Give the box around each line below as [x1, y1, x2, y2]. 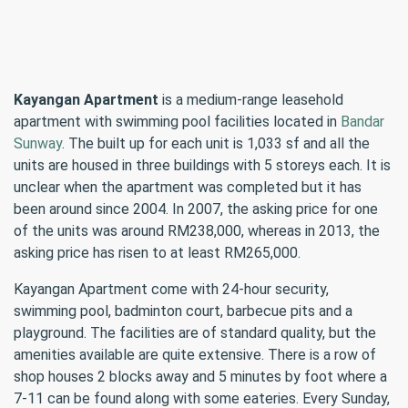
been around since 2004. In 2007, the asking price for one [14, 200, 378, 218]
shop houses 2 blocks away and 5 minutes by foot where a [14, 368, 387, 385]
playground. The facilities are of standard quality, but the [14, 324, 376, 342]
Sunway [14, 135, 62, 152]
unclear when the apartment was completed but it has [14, 178, 362, 196]
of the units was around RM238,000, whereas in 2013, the [14, 222, 380, 240]
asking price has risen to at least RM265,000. [14, 244, 301, 261]
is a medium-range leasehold [158, 91, 343, 108]
